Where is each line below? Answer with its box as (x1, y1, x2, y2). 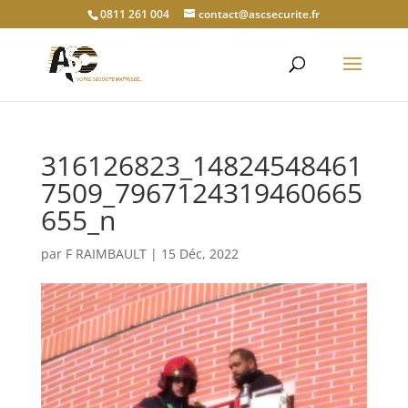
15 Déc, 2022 (160, 245, 239, 262)
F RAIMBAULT (65, 245, 147, 262)
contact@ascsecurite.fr (199, 6, 321, 22)
